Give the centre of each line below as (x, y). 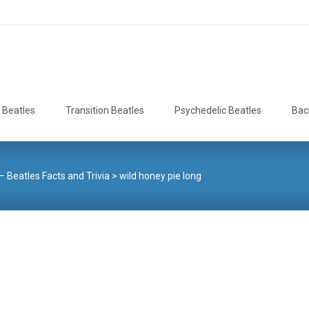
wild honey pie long (160, 176)
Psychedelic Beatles (218, 110)
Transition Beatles (105, 110)
